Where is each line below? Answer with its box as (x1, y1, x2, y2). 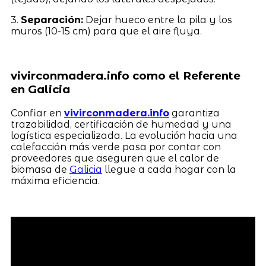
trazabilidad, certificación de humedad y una (10, 118, 232, 130)
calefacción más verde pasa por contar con (10, 141, 221, 153)
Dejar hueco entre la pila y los (83, 14, 232, 26)
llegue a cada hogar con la (102, 163, 236, 175)
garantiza (169, 107, 220, 119)
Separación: (20, 14, 83, 26)
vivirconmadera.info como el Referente (10, 68, 240, 83)
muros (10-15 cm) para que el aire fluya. (10, 26, 202, 37)
